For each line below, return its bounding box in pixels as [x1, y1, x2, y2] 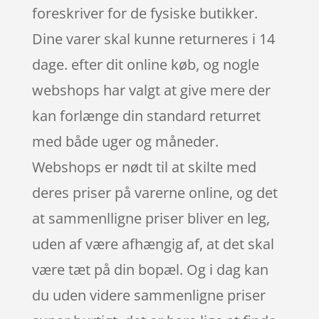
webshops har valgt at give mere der [31, 80, 271, 100]
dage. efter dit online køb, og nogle [31, 55, 259, 75]
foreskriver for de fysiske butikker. [31, 4, 258, 23]
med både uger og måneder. [31, 132, 219, 152]
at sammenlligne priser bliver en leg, [31, 209, 270, 229]
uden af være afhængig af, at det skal [31, 234, 274, 254]
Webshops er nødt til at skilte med [31, 157, 256, 177]
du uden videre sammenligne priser [31, 286, 266, 305]
